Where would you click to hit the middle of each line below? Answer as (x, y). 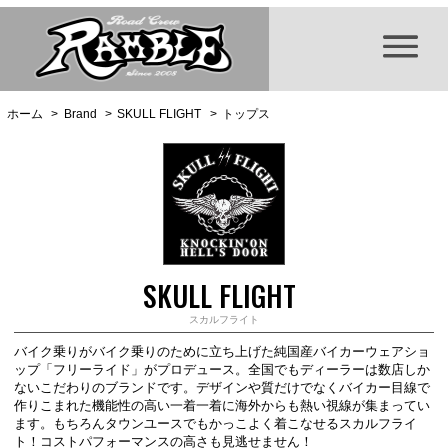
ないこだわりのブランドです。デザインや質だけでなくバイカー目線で (222, 387)
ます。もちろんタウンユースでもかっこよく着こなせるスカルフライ (216, 423)
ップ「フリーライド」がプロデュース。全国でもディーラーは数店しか (222, 369)
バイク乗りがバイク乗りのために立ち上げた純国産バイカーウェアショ (222, 351)
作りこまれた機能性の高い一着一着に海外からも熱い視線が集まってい (222, 405)
